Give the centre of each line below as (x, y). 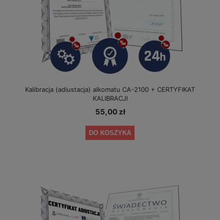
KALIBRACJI (110, 98)
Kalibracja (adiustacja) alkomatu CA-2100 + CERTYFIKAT (110, 90)
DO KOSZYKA (110, 133)
